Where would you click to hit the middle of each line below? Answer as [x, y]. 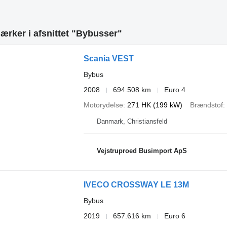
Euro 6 [175, 216]
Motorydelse [103, 105]
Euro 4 [175, 90]
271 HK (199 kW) [155, 105]
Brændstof [206, 105]
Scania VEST [108, 59]
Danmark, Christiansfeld [132, 121]
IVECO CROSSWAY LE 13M [136, 185]
